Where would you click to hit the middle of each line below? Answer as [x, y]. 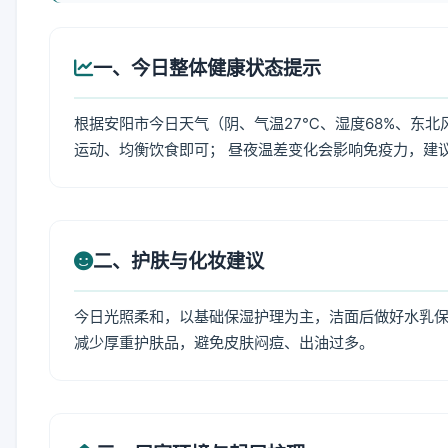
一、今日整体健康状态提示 [207, 68]
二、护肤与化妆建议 [178, 261]
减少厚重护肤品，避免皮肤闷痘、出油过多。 [224, 342]
